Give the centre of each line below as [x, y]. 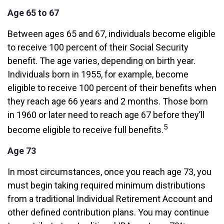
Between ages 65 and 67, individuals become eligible [111, 34]
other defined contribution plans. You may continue [108, 212]
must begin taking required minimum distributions [106, 185]
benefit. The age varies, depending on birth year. [101, 61]
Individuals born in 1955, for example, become [98, 74]
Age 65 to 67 [33, 13]
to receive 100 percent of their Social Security [98, 47]
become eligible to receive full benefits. [85, 130]
